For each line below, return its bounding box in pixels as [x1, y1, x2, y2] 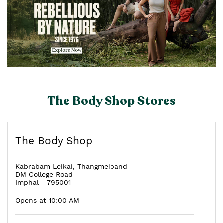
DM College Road [15, 170, 73, 178]
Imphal [15, 178, 39, 186]
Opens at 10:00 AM [15, 196, 79, 204]
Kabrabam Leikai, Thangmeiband [15, 162, 127, 170]
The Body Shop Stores [47, 92, 176, 109]
